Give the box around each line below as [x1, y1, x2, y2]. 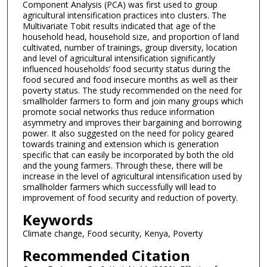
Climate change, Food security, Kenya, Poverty [22, 227, 203, 239]
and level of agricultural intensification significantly [22, 52, 215, 64]
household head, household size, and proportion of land [22, 31, 239, 43]
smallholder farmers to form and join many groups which [22, 95, 243, 107]
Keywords [22, 209, 93, 229]
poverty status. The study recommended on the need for [22, 85, 242, 97]
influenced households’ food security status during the [22, 63, 231, 75]
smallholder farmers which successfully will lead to [22, 181, 216, 193]
